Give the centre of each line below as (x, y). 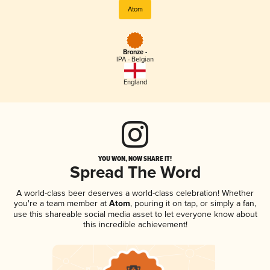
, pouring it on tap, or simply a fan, (193, 203)
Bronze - (135, 53)
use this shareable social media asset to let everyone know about (135, 214)
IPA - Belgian (135, 60)
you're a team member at (60, 203)
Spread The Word (135, 173)
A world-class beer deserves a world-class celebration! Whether (135, 193)
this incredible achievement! (135, 224)
